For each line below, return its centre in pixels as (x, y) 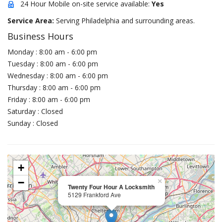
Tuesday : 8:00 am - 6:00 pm (53, 64)
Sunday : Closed (33, 123)
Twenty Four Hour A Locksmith (111, 187)
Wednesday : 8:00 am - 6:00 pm (58, 76)
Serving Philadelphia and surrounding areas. (125, 21)
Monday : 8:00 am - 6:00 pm (52, 52)
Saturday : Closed (35, 111)
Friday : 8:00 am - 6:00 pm (49, 99)
